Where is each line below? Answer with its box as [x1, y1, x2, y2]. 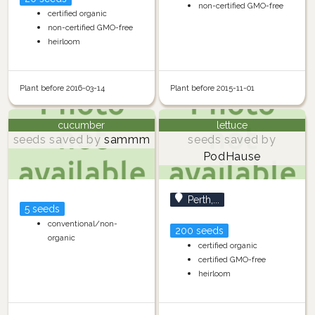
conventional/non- [47, 218, 117, 229]
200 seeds [174, 224, 224, 236]
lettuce [216, 119, 247, 131]
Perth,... [187, 193, 219, 205]
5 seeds [24, 202, 60, 214]
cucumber [58, 119, 105, 131]
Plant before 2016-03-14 [19, 83, 105, 94]
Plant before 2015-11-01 [169, 83, 255, 94]
